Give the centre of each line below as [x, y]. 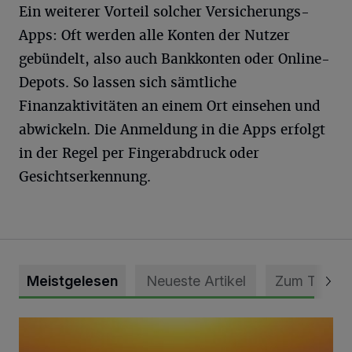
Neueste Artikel [196, 280]
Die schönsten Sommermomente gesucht [136, 326]
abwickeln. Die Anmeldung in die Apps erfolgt [172, 129]
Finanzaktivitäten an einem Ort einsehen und [170, 106]
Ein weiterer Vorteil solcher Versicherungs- [164, 11]
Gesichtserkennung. [85, 176]
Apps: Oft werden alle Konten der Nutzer [154, 35]
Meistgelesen [72, 280]
